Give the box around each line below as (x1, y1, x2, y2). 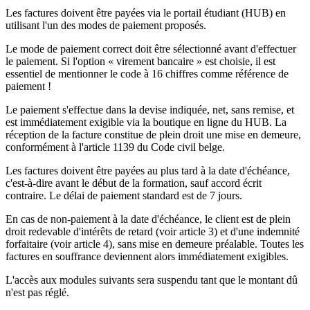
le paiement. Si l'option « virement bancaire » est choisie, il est (6, 55, 275, 67)
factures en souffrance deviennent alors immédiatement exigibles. (6, 250, 289, 262)
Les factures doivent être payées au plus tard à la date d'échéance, (6, 164, 290, 176)
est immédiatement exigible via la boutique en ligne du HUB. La (6, 116, 286, 128)
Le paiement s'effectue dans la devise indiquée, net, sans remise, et (6, 103, 294, 116)
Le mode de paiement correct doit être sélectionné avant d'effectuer (6, 42, 296, 55)
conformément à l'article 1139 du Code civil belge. (6, 140, 225, 153)
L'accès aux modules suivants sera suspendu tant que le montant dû (6, 273, 298, 286)
